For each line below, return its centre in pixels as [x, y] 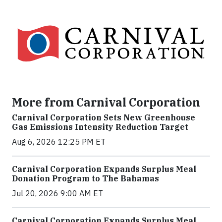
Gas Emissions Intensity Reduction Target [100, 127]
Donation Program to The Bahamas [85, 179]
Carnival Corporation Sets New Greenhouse [104, 118]
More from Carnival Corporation [106, 102]
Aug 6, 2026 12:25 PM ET [59, 142]
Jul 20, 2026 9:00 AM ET [57, 194]
